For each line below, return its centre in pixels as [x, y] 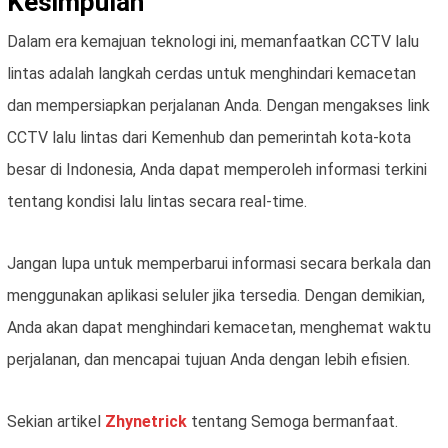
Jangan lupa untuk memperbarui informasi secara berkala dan [219, 264]
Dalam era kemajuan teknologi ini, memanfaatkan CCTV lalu [213, 42]
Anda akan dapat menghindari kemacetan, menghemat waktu [219, 328]
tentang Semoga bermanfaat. [294, 422]
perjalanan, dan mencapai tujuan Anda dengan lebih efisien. [208, 360]
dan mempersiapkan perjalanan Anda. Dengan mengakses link [218, 106]
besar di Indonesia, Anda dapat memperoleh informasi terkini [217, 170]
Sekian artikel [56, 422]
